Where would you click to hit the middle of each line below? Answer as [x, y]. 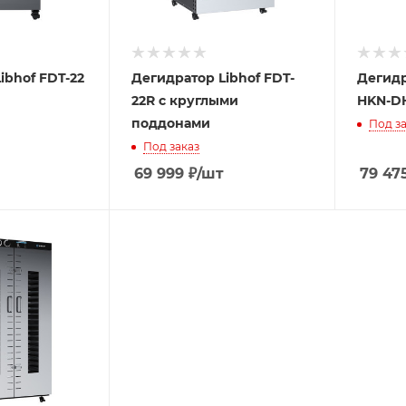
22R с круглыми [185, 100]
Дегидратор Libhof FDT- [213, 77]
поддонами [171, 123]
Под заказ [172, 146]
